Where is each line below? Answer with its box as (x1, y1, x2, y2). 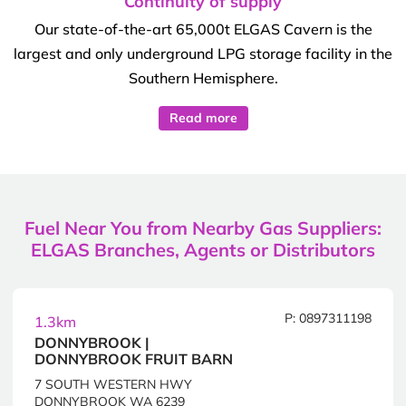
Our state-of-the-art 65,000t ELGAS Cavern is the (34, 20, 372, 39)
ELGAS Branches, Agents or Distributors (31, 238, 375, 262)
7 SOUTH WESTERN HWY (34, 376, 192, 392)
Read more (169, 110, 237, 127)
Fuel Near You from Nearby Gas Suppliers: (24, 217, 382, 240)
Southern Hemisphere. (128, 69, 278, 88)
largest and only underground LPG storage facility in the (14, 44, 392, 63)
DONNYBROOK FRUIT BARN (34, 350, 233, 369)
